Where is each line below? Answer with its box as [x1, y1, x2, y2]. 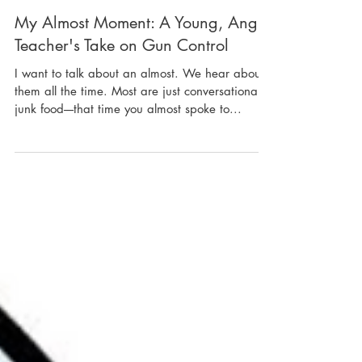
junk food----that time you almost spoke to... [15, 141, 242, 157]
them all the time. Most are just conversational [15, 124, 260, 139]
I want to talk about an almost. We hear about [15, 106, 264, 121]
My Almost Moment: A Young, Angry [15, 53, 272, 74]
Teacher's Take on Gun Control [15, 75, 229, 96]
